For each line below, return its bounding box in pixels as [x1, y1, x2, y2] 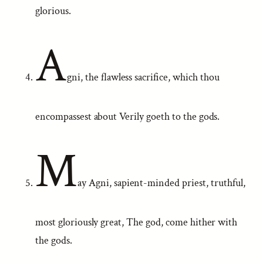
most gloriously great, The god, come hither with [35, 215, 238, 229]
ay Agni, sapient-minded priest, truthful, [77, 176, 245, 190]
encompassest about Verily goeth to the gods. [35, 110, 220, 123]
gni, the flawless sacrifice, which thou [66, 70, 220, 84]
